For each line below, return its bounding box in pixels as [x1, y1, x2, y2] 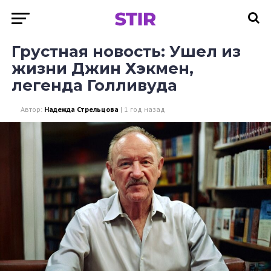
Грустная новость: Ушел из [11, 42, 241, 60]
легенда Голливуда [11, 76, 177, 94]
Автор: [20, 105, 42, 114]
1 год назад [123, 105, 165, 114]
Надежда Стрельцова [44, 105, 119, 114]
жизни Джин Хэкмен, [11, 59, 194, 77]
